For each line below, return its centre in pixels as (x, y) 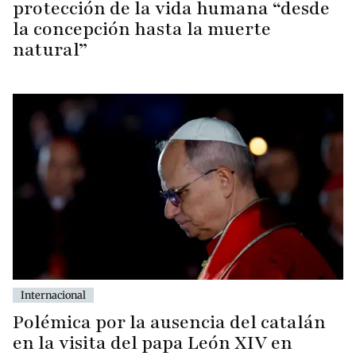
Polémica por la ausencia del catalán (169, 323)
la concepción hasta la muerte (142, 29)
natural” (50, 50)
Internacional (53, 295)
